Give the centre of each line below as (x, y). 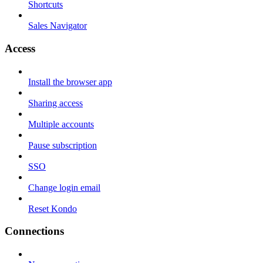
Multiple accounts (61, 124)
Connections (34, 231)
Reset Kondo (53, 208)
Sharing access (55, 103)
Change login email (64, 187)
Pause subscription (63, 145)
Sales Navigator (58, 26)
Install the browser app (70, 82)
